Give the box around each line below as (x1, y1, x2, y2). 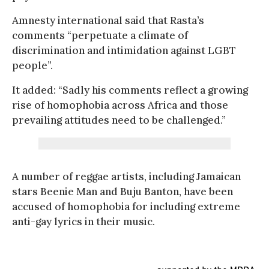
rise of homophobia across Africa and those (12, 98, 228, 112)
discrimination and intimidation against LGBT (12, 43, 236, 57)
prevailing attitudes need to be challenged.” (12, 113, 226, 127)
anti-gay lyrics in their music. (12, 214, 155, 228)
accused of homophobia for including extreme (12, 199, 240, 213)
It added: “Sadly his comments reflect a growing (12, 83, 248, 97)
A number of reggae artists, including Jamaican (12, 169, 241, 183)
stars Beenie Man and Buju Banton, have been (12, 184, 233, 198)
